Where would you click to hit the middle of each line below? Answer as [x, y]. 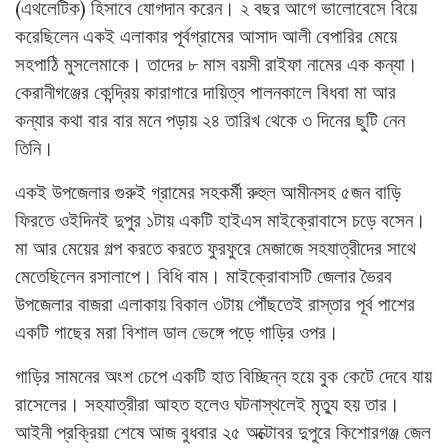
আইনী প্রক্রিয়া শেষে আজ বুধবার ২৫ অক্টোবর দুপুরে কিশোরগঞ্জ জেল [223, 432]
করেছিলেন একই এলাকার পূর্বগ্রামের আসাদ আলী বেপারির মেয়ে [206, 36]
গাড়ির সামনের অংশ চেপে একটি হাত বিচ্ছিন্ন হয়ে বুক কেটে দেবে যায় [223, 376]
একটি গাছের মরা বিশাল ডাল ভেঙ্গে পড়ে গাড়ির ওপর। [177, 332]
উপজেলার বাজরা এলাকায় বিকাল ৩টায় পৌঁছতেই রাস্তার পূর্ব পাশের [215, 304]
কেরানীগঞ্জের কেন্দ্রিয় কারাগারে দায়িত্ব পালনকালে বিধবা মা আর [205, 92]
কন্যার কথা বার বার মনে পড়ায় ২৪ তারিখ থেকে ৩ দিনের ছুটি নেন [210, 120]
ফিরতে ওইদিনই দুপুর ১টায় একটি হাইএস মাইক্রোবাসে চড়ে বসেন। [220, 220]
